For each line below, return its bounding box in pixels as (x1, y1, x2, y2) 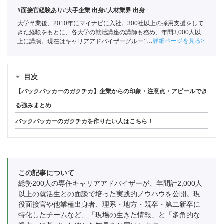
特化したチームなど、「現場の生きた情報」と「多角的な (18, 210, 200, 219)
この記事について (18, 168, 74, 177)
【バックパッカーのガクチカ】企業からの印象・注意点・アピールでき (15, 87, 207, 95)
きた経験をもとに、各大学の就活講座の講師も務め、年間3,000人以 (17, 28, 201, 36)
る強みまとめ (15, 101, 51, 109)
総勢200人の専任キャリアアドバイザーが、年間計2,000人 (18, 179, 202, 187)
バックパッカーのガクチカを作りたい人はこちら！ (15, 117, 153, 125)
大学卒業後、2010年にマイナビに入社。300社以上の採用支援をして (17, 19, 204, 27)
